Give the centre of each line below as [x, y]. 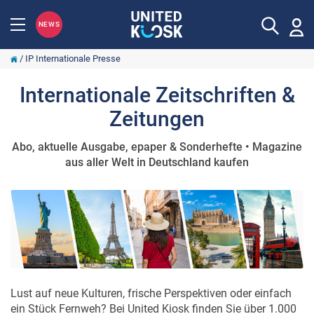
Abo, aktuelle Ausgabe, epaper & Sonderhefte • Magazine [157, 147]
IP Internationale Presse [73, 59]
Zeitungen [157, 119]
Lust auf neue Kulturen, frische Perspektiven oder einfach [151, 293]
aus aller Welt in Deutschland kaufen [157, 162]
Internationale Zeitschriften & [157, 95]
